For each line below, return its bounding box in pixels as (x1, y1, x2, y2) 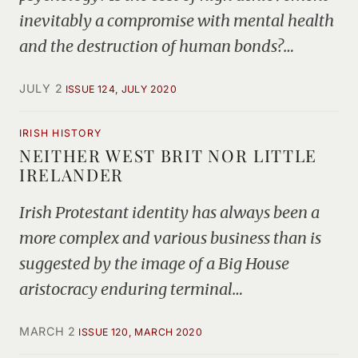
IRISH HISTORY (19, 127, 102, 139)
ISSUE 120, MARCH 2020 (78, 326, 203, 338)
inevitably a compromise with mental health (19, 10, 334, 30)
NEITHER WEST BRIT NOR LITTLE (19, 144, 317, 166)
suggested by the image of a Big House (19, 253, 289, 273)
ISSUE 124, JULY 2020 (65, 83, 177, 95)
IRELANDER (19, 163, 125, 185)
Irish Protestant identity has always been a (19, 202, 320, 222)
